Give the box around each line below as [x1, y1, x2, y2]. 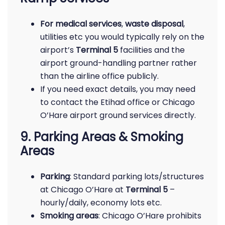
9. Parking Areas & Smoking [20, 129, 183, 145]
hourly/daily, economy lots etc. [40, 197, 162, 208]
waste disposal [125, 18, 183, 30]
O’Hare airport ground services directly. [40, 109, 196, 121]
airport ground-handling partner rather [40, 57, 197, 69]
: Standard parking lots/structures [70, 171, 204, 182]
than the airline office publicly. [40, 70, 159, 82]
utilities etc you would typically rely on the [40, 31, 204, 43]
